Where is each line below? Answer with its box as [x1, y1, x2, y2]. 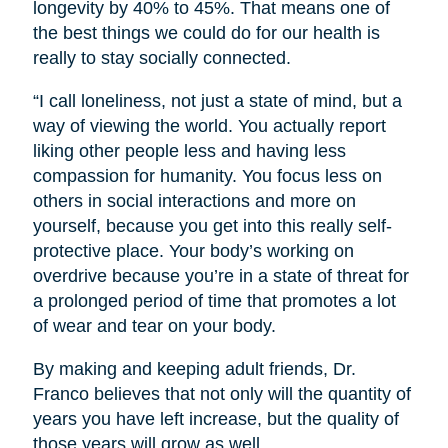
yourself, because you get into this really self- [32, 215, 392, 236]
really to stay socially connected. [32, 47, 291, 68]
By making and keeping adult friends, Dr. [32, 358, 356, 379]
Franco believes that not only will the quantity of [32, 383, 411, 404]
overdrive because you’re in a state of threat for [32, 265, 409, 286]
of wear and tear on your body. [32, 315, 276, 336]
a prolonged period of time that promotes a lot [32, 290, 396, 311]
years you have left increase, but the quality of [32, 408, 399, 429]
